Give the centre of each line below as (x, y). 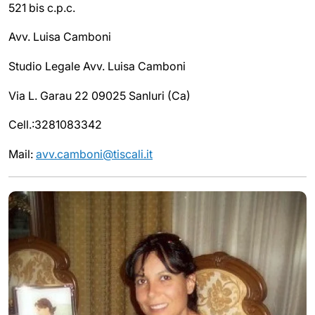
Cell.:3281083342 (55, 125)
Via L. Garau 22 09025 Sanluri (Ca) (99, 95)
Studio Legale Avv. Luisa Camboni (97, 66)
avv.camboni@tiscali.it (94, 154)
